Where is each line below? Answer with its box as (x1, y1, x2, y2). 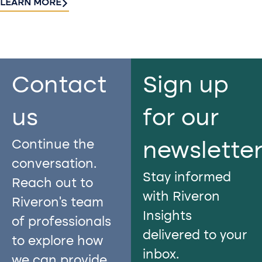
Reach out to (12, 177, 93, 191)
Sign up (142, 75, 229, 98)
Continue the (12, 139, 94, 152)
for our (142, 108, 219, 131)
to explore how (12, 235, 103, 249)
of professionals (12, 216, 111, 229)
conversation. (12, 158, 96, 171)
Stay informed (142, 171, 231, 185)
